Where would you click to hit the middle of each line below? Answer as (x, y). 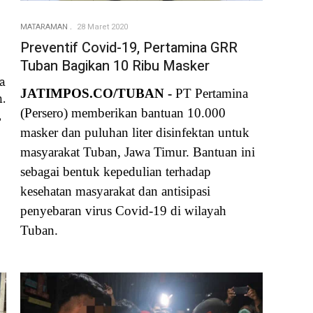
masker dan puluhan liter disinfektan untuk (135, 132)
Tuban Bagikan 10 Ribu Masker (115, 66)
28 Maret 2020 (102, 27)
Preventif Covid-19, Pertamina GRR (129, 48)
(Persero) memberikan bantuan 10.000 (123, 112)
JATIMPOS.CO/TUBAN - (98, 93)
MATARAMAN (44, 27)
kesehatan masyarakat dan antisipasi (115, 191)
